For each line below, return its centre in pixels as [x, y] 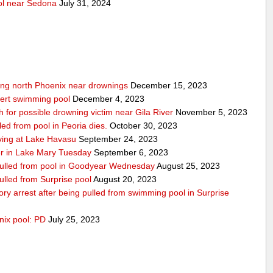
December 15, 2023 [168, 85]
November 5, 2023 [211, 112]
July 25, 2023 [73, 219]
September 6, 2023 [130, 152]
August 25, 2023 [188, 165]
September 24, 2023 [117, 139]
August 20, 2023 [124, 179]
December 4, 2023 [108, 98]
